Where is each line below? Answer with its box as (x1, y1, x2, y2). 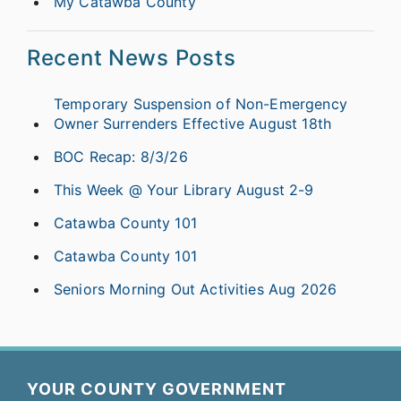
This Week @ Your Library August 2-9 (54, 181, 314, 200)
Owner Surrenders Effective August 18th (54, 115, 332, 133)
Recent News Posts (27, 45, 236, 72)
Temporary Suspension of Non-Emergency (54, 95, 347, 114)
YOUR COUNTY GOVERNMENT (27, 380, 286, 399)
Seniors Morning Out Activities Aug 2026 (54, 280, 337, 299)
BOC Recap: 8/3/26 (54, 148, 188, 166)
